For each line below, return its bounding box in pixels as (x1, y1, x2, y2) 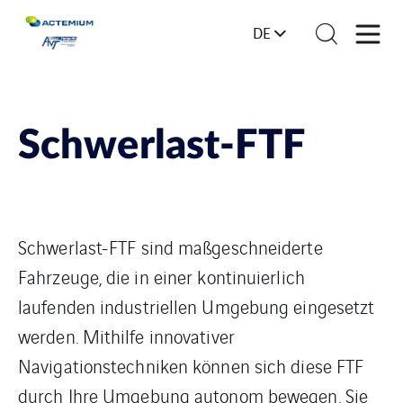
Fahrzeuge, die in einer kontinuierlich (18, 264, 305, 290)
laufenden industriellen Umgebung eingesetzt (18, 293, 375, 319)
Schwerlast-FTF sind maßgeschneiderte (18, 234, 323, 260)
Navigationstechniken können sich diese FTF (18, 353, 364, 379)
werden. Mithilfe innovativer (18, 323, 235, 349)
